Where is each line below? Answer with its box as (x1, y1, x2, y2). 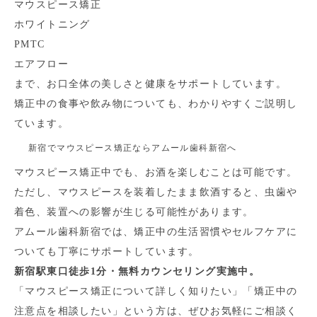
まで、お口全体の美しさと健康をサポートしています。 (14, 79, 287, 89)
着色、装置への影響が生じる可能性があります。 (14, 207, 254, 217)
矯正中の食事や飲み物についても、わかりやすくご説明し (14, 98, 298, 109)
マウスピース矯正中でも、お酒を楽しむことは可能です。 (14, 167, 298, 178)
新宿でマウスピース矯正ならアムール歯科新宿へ (28, 143, 237, 153)
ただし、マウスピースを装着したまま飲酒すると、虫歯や (14, 187, 298, 197)
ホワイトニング (14, 19, 91, 30)
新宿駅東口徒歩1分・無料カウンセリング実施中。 (14, 266, 260, 277)
